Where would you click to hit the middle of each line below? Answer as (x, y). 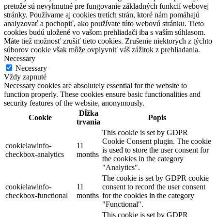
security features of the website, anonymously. (74, 103)
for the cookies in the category (148, 195)
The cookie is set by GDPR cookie (155, 178)
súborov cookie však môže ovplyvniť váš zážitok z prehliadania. (102, 49)
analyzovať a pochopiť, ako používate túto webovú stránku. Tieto (104, 23)
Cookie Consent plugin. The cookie (157, 141)
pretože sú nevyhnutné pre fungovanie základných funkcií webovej (106, 6)
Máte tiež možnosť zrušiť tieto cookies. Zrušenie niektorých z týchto (108, 41)
